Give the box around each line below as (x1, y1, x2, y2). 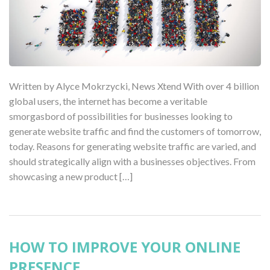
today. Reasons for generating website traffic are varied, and (9, 140, 256, 152)
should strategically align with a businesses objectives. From (9, 155, 256, 168)
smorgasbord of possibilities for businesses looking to (9, 110, 233, 122)
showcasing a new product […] (9, 171, 133, 183)
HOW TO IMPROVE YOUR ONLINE (9, 237, 240, 257)
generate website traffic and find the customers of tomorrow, (9, 125, 261, 137)
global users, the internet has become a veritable (9, 95, 207, 107)
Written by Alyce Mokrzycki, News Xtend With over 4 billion (9, 80, 259, 92)
